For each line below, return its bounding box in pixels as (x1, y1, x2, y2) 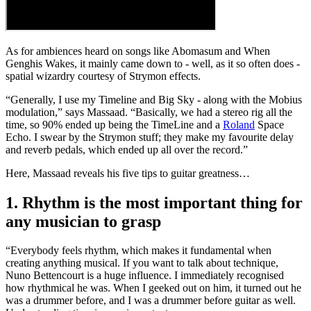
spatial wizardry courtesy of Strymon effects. (6, 69, 201, 82)
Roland (223, 118, 255, 131)
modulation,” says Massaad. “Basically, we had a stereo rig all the (6, 106, 292, 118)
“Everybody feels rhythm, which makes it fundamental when (6, 244, 271, 257)
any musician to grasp (6, 212, 161, 230)
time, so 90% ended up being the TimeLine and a (6, 118, 223, 131)
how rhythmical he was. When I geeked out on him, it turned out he (6, 282, 301, 294)
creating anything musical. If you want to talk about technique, (6, 257, 278, 269)
